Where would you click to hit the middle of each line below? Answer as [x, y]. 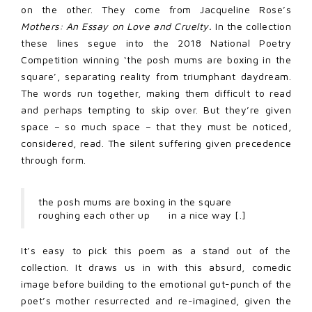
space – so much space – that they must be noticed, [156, 126]
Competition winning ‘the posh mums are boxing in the [156, 59]
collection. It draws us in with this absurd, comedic [156, 267]
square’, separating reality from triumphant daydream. [156, 76]
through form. [54, 159]
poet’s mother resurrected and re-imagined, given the [156, 300]
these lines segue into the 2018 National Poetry [156, 42]
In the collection [253, 26]
